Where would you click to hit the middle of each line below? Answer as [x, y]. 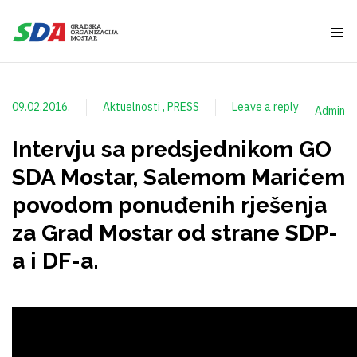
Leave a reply [265, 107]
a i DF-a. [55, 261]
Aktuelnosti [133, 107]
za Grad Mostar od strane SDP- [175, 233]
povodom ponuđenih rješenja [169, 206]
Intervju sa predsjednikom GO [172, 150]
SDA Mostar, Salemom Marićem [178, 178]
